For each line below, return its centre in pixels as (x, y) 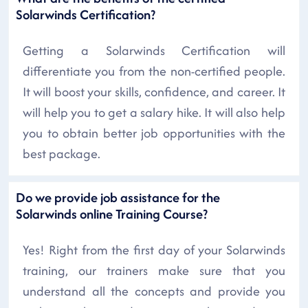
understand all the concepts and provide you (154, 291)
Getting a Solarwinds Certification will (154, 50)
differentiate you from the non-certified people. (154, 71)
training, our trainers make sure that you (154, 270)
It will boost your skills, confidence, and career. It (154, 91)
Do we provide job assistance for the (118, 197)
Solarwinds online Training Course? (112, 213)
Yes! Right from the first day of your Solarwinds (154, 250)
